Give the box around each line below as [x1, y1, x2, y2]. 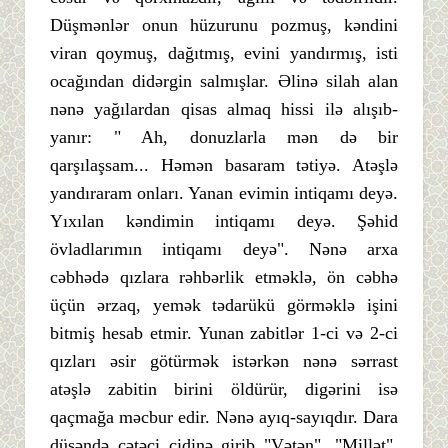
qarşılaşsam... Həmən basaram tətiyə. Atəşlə [50, 154, 398, 175]
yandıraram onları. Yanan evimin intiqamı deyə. [50, 182, 398, 203]
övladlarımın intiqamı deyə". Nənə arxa [50, 238, 398, 259]
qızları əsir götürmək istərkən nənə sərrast [50, 350, 398, 371]
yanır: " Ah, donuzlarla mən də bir [50, 126, 398, 147]
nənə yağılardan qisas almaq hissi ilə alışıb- [50, 98, 398, 119]
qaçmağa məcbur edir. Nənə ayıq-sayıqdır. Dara [50, 406, 398, 427]
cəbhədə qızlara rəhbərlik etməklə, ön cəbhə [50, 266, 398, 287]
